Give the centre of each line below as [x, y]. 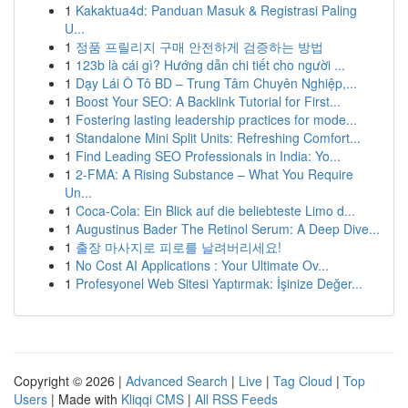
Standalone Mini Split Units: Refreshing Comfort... [218, 138]
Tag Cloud [303, 381]
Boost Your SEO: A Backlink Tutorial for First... [208, 101]
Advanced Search [177, 381]
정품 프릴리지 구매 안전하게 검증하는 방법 [199, 46]
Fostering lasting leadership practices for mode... [216, 119]
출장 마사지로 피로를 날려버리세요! [178, 247]
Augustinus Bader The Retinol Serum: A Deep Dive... [228, 229]
